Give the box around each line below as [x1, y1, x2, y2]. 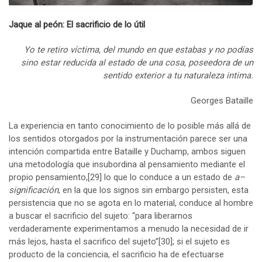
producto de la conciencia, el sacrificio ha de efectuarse [9, 249, 224, 260]
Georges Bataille [191, 95, 253, 106]
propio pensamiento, [9, 172, 88, 183]
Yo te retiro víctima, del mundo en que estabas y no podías [24, 44, 253, 56]
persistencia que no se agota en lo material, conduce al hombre [9, 198, 253, 209]
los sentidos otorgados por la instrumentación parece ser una [9, 133, 247, 144]
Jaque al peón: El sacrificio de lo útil [9, 19, 145, 30]
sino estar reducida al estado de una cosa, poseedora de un [21, 57, 253, 68]
